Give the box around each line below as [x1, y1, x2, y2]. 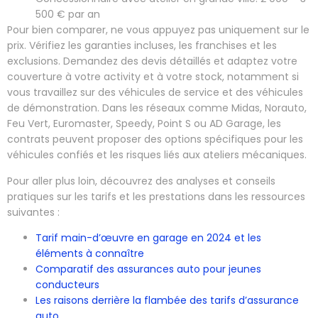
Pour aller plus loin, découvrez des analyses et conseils [7, 173, 275, 188]
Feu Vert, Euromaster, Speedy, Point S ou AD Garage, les [7, 116, 281, 131]
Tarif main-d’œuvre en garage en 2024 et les [35, 230, 261, 245]
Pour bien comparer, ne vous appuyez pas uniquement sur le [7, 23, 309, 38]
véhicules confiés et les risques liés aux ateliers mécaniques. [7, 148, 307, 163]
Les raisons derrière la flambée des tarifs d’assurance [35, 292, 299, 307]
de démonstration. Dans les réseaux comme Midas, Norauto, [7, 101, 307, 116]
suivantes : [7, 204, 60, 219]
